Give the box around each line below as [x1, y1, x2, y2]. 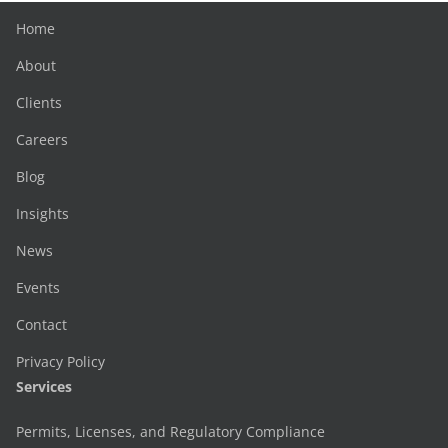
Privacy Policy [16, 352, 105, 371]
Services [16, 377, 72, 396]
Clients [16, 93, 62, 112]
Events [16, 278, 60, 297]
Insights [16, 204, 69, 223]
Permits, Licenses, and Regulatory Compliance [16, 422, 325, 441]
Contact [16, 315, 67, 334]
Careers [16, 130, 68, 149]
